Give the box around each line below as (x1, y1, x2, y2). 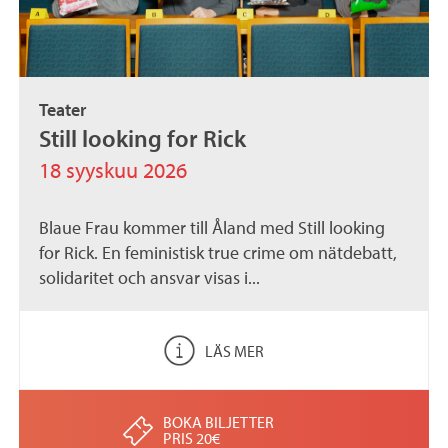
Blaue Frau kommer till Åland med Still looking (39, 216, 386, 240)
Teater (39, 98, 87, 122)
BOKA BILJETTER (162, 412, 274, 433)
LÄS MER (204, 340, 264, 361)
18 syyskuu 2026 (39, 156, 188, 185)
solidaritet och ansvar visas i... (39, 266, 261, 290)
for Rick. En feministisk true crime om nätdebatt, (39, 241, 398, 265)
